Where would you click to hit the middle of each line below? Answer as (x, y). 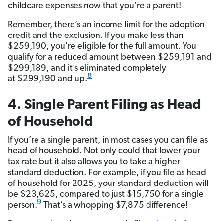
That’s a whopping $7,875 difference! (116, 206)
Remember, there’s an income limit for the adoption (106, 25)
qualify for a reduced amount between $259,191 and (110, 58)
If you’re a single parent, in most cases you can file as (108, 141)
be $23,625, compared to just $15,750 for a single (106, 195)
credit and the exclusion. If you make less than (96, 36)
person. (22, 206)
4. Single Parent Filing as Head (105, 105)
